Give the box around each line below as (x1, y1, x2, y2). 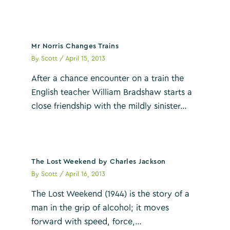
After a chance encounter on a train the (31, 74, 184, 83)
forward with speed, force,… (31, 218, 142, 226)
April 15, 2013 (65, 55, 106, 62)
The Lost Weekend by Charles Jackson (31, 158, 166, 166)
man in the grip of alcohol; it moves (31, 204, 169, 213)
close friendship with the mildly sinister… (31, 102, 187, 111)
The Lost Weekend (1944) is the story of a (31, 190, 190, 199)
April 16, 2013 (65, 171, 106, 178)
